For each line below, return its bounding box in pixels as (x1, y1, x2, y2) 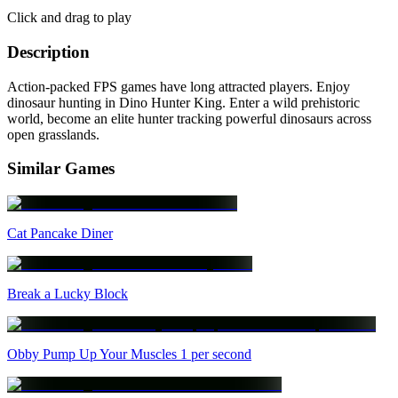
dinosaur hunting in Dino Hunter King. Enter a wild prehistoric (7, 94, 360, 110)
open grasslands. (7, 126, 99, 142)
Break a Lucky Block (7, 286, 128, 302)
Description (7, 43, 90, 62)
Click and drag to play (7, 10, 131, 26)
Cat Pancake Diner (7, 226, 113, 242)
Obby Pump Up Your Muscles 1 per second (7, 346, 251, 362)
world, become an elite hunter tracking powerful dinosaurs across (7, 110, 371, 126)
